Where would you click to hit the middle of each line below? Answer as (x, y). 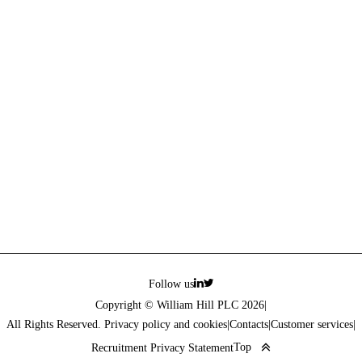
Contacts (249, 324)
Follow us (171, 284)
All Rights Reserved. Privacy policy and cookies (117, 324)
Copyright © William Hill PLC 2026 (180, 305)
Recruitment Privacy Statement (162, 348)
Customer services (312, 324)
